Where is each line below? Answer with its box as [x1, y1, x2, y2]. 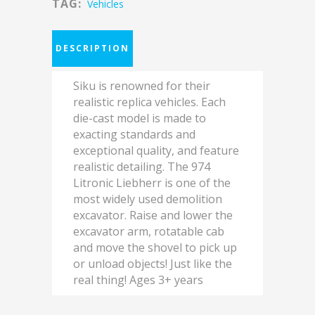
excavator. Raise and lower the [73, 207, 233, 223]
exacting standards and [73, 127, 195, 142]
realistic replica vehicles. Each [73, 94, 226, 110]
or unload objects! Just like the [73, 256, 232, 271]
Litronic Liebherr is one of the [73, 175, 231, 191]
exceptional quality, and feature [73, 143, 239, 158]
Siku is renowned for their [73, 78, 210, 94]
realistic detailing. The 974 [73, 159, 210, 174]
